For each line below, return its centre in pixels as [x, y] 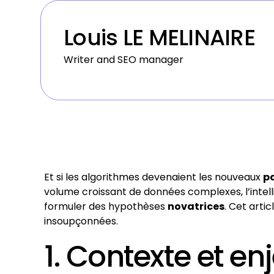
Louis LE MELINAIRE [160, 38]
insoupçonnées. [81, 221]
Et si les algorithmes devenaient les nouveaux [154, 177]
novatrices [196, 206]
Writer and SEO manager [124, 60]
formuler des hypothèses [106, 206]
